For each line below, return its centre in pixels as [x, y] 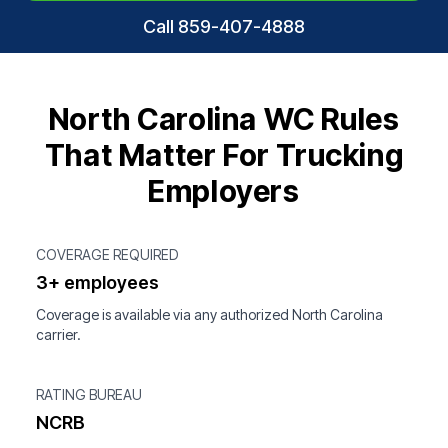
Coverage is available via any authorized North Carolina [209, 314]
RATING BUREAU [89, 394]
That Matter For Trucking [224, 155]
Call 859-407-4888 [224, 26]
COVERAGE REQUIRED [107, 254]
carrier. [58, 334]
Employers [224, 191]
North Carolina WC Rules [224, 119]
